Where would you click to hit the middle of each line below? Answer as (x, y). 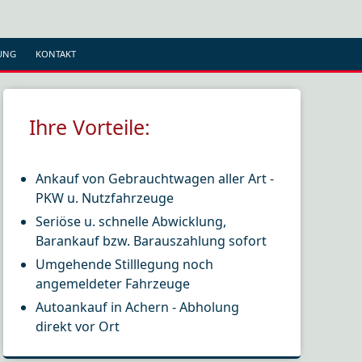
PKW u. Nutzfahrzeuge (105, 198)
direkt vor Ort (78, 327)
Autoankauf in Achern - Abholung (138, 307)
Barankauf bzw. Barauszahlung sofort (152, 241)
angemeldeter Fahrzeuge (113, 284)
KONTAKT (56, 53)
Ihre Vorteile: (89, 126)
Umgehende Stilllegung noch (125, 265)
